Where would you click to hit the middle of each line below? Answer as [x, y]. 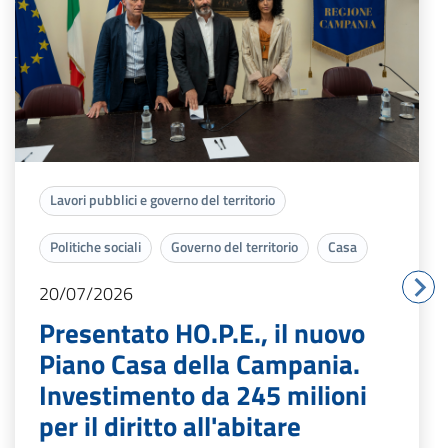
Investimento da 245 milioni [203, 395]
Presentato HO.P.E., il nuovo [202, 333]
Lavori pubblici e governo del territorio [162, 200]
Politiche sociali [95, 247]
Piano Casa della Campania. [199, 364]
